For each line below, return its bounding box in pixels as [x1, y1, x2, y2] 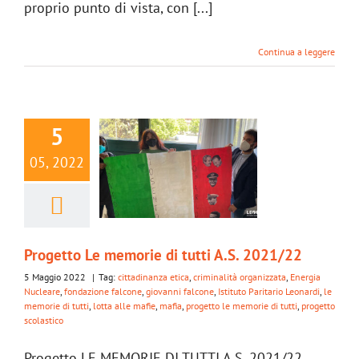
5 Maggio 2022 [24, 270, 88, 283]
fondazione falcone [64, 284, 142, 297]
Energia [290, 270, 321, 283]
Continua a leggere [258, 45, 335, 58]
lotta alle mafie [93, 299, 155, 312]
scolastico [24, 313, 63, 326]
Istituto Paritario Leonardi [218, 284, 320, 297]
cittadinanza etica [118, 270, 189, 283]
